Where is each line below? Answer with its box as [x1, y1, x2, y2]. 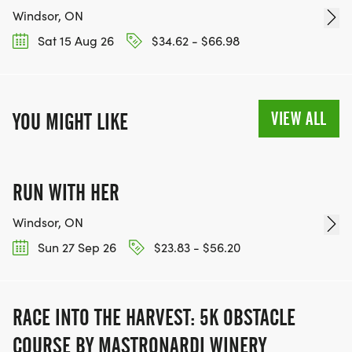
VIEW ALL [271, 107, 327, 130]
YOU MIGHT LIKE [13, 108, 128, 135]
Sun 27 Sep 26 [35, 238, 116, 255]
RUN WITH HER [13, 178, 119, 206]
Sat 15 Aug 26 [35, 31, 114, 49]
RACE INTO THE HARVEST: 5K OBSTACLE [13, 304, 295, 332]
